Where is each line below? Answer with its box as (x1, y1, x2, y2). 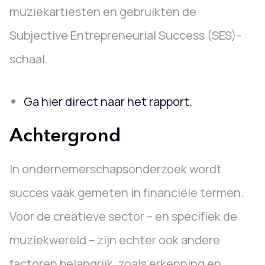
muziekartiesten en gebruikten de (9, 4, 196, 20)
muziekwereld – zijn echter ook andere (9, 232, 220, 248)
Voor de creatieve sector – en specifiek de (9, 208, 237, 224)
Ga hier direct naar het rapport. (24, 93, 192, 109)
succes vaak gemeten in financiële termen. (9, 185, 244, 201)
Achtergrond (9, 122, 121, 148)
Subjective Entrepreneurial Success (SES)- (9, 27, 241, 43)
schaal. (9, 51, 48, 67)
